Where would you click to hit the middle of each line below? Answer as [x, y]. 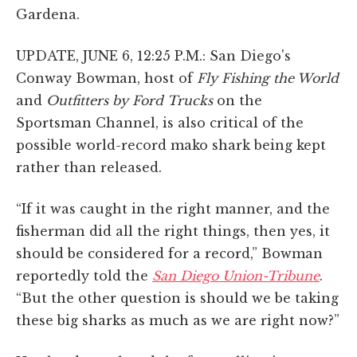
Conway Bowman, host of [106, 78]
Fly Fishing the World [268, 78]
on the [237, 101]
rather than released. [89, 168]
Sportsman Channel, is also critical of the [160, 123]
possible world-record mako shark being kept [171, 145]
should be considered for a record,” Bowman [169, 254]
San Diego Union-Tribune [236, 276]
